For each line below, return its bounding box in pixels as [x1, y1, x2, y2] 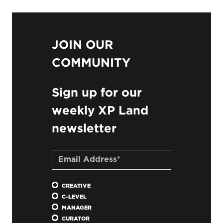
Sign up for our [52, 88, 142, 99]
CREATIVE [62, 183, 91, 189]
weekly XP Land [52, 106, 148, 116]
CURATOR [62, 216, 90, 222]
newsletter [52, 123, 116, 134]
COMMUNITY [52, 58, 130, 69]
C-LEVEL [62, 194, 87, 200]
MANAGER [62, 205, 92, 211]
